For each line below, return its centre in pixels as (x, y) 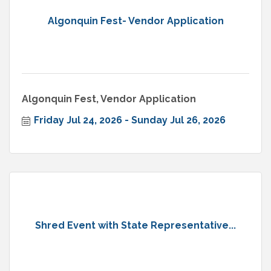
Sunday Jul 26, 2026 (178, 120)
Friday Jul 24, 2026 (78, 120)
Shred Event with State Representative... (135, 225)
